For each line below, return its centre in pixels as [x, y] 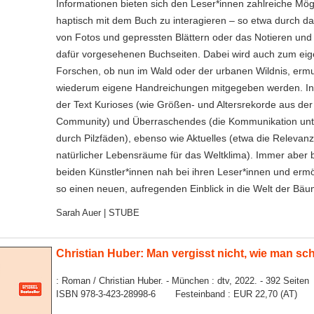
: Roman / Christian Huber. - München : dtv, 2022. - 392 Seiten [182, 281]
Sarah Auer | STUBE [97, 213]
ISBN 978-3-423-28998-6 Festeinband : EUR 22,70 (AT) [176, 294]
